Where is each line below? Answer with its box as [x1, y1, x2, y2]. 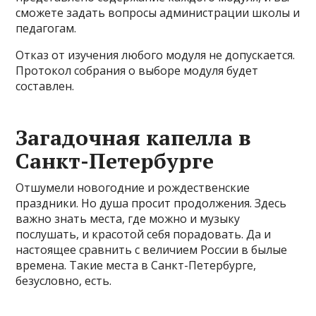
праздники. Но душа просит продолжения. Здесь [16, 195, 287, 211]
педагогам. [16, 20, 77, 36]
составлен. [16, 78, 75, 94]
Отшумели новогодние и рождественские [16, 180, 250, 195]
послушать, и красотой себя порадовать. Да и [16, 226, 272, 242]
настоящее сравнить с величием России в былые [16, 242, 288, 257]
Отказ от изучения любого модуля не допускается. [16, 47, 296, 63]
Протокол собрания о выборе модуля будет [16, 63, 259, 78]
